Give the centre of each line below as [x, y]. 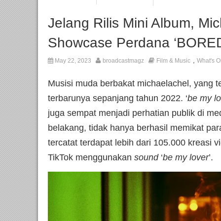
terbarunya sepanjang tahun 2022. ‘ [118, 98]
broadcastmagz [123, 61]
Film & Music [173, 61]
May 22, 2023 [72, 61]
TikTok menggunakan [91, 158]
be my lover [186, 158]
